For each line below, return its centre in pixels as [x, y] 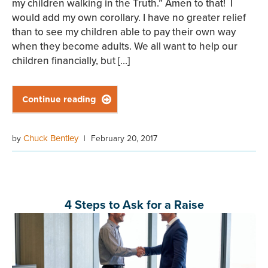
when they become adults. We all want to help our [125, 46]
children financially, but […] [71, 61]
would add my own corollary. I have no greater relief [129, 18]
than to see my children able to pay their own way [124, 32]
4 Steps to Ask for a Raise [134, 205]
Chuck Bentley [51, 138]
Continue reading [59, 100]
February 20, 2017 [124, 138]
